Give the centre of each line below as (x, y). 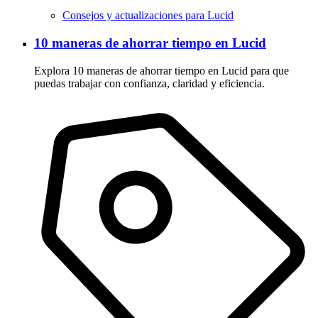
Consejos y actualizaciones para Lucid (148, 16)
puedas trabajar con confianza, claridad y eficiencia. (149, 83)
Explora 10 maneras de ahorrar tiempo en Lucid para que (161, 70)
